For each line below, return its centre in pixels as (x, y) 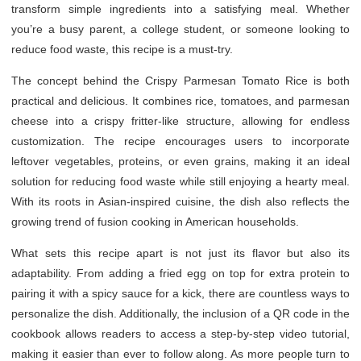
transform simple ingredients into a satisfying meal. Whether (180, 8)
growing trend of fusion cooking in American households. (155, 221)
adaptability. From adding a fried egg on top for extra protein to (180, 273)
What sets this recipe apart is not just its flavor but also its (180, 253)
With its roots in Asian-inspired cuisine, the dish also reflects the (180, 201)
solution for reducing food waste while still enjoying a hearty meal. (180, 181)
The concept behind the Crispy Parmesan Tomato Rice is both (180, 80)
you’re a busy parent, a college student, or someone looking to (180, 29)
